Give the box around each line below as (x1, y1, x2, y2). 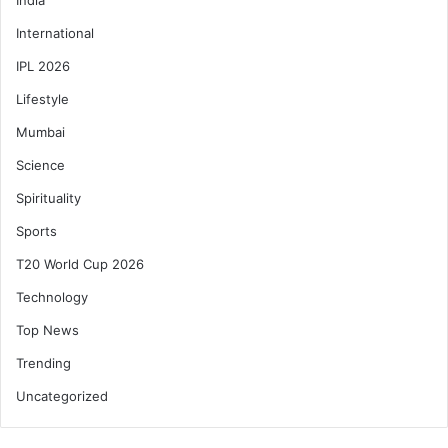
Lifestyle (16, 90, 69, 107)
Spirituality (16, 189, 81, 206)
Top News (16, 321, 79, 338)
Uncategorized (16, 387, 108, 404)
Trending (16, 354, 71, 371)
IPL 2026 (16, 57, 70, 74)
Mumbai (16, 123, 65, 140)
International (16, 24, 94, 41)
